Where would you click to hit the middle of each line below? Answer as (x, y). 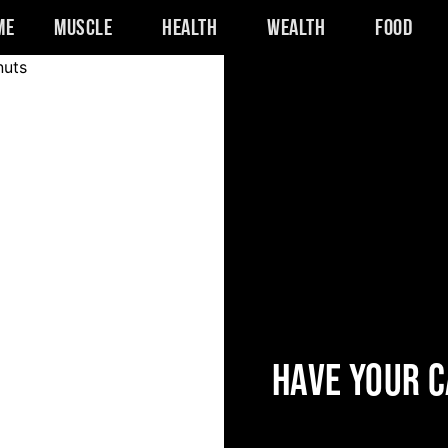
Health (190, 29)
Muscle (83, 29)
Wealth (296, 29)
